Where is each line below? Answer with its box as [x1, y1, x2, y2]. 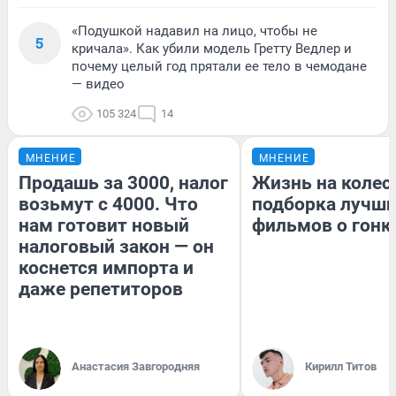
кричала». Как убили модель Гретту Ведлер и [72, 41, 352, 57]
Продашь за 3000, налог [19, 172, 228, 194]
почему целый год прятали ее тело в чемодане [72, 58, 367, 75]
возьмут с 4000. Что [19, 194, 198, 216]
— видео [72, 76, 125, 93]
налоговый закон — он [19, 236, 214, 258]
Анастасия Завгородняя [72, 360, 200, 374]
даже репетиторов [19, 278, 183, 301]
